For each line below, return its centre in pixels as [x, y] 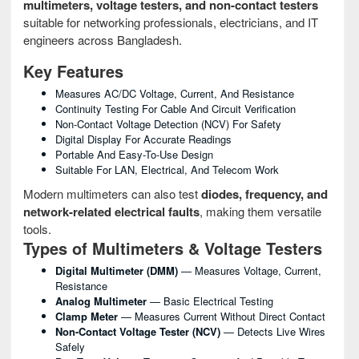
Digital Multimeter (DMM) [117, 270]
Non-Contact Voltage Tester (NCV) [138, 331]
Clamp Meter [87, 316]
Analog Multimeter [101, 301]
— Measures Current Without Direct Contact [222, 316]
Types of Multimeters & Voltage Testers [173, 248]
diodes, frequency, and [264, 194]
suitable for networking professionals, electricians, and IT [171, 22]
